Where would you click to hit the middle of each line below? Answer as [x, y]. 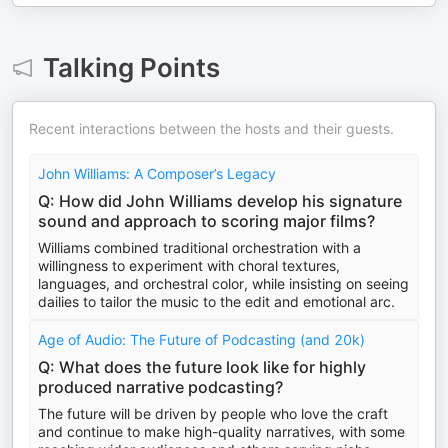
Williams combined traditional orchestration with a [199, 247]
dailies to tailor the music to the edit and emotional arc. [216, 301]
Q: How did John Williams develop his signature [220, 201]
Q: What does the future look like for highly [202, 367]
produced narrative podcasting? [160, 387]
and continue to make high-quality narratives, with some [221, 431]
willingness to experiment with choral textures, [189, 265]
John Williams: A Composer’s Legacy [157, 173]
